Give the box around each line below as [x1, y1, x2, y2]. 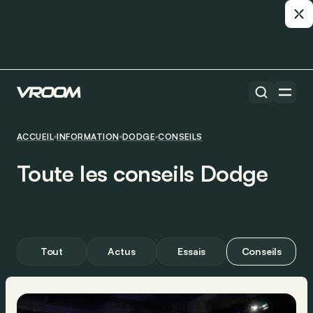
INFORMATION [57, 131, 119, 142]
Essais [177, 245, 205, 257]
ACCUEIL [17, 131, 54, 142]
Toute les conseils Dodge [17, 159, 268, 187]
